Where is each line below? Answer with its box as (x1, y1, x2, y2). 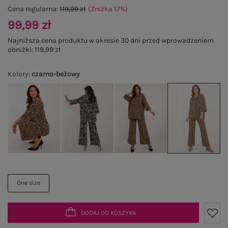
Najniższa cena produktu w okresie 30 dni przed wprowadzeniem (8, 36, 214, 45)
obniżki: (8, 45, 35, 54)
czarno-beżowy (32, 70, 80, 78)
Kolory (8, 70, 28, 78)
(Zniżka (88, 5, 114, 13)
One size (17, 179, 40, 187)
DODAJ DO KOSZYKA (81, 209, 136, 216)
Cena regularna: (8, 5, 60, 13)
